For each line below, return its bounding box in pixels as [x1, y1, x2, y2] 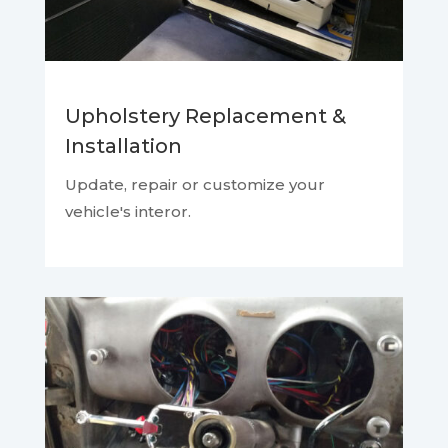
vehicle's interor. [64, 202, 195, 222]
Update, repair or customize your [64, 175, 325, 195]
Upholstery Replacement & [64, 104, 346, 129]
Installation [64, 134, 182, 159]
